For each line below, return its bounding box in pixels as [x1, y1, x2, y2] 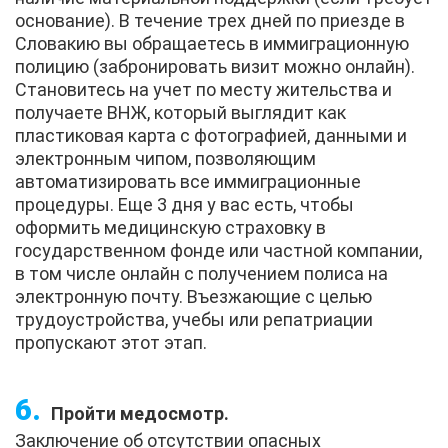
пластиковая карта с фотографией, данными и [15, 124, 407, 146]
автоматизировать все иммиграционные [15, 170, 361, 192]
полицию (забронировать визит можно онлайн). [15, 55, 415, 77]
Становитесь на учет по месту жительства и [15, 78, 392, 100]
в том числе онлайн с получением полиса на [15, 262, 388, 284]
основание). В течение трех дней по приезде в [15, 9, 405, 31]
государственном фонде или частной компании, [15, 239, 422, 261]
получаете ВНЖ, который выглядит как [15, 101, 346, 123]
